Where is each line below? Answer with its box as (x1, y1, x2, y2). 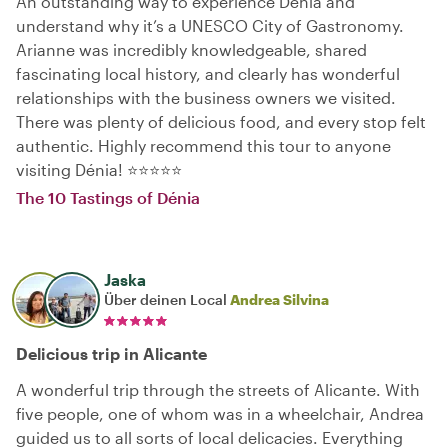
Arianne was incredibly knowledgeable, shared (16, 39, 367, 59)
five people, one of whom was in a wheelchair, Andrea (16, 403, 424, 423)
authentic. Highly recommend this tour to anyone (16, 135, 391, 155)
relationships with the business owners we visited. (16, 87, 396, 107)
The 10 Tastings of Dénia (16, 187, 200, 207)
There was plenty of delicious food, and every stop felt (16, 111, 426, 131)
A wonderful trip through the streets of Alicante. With (16, 379, 420, 399)
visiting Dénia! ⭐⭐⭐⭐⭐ (16, 159, 182, 179)
